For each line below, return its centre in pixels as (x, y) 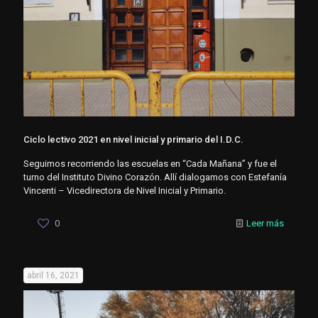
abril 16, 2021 (53, 276)
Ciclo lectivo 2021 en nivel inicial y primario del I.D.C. (133, 140)
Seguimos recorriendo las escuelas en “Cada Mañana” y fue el (150, 164)
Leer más (265, 224)
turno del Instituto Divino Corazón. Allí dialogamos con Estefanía (155, 177)
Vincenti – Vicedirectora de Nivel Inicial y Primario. (125, 191)
